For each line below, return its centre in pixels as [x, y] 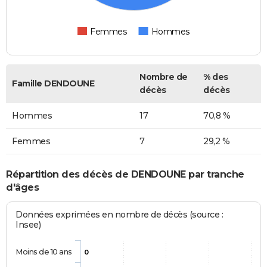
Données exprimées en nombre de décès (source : [119, 215]
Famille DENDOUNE [53, 84]
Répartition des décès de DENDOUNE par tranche [125, 174]
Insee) [28, 225]
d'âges [22, 187]
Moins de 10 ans [44, 252]
